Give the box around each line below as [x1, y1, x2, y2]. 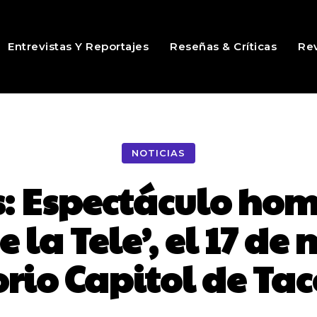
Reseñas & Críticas [170, 40, 277, 53]
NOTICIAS [132, 147, 185, 159]
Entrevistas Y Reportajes [8, 40, 149, 53]
